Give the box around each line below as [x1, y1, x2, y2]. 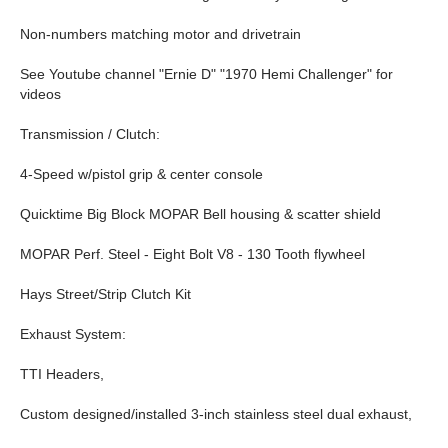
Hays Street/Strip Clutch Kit [20, 286, 191, 302]
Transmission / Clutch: [20, 126, 160, 142]
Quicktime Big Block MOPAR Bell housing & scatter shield [20, 206, 381, 222]
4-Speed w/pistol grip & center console [20, 166, 263, 182]
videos [20, 86, 61, 102]
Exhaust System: [20, 326, 126, 342]
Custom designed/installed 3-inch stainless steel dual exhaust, [20, 406, 412, 422]
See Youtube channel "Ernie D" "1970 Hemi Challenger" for [20, 66, 393, 82]
